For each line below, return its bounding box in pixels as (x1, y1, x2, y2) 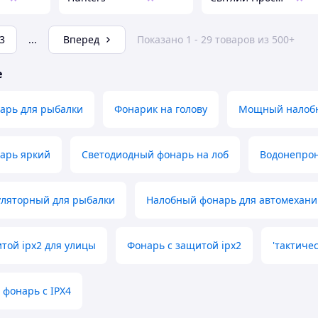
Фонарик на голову (114, 102, 207, 116)
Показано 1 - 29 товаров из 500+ (137, 33, 295, 47)
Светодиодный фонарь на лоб (82, 148, 229, 162)
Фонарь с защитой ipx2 (127, 238, 241, 253)
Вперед (63, 33, 99, 47)
